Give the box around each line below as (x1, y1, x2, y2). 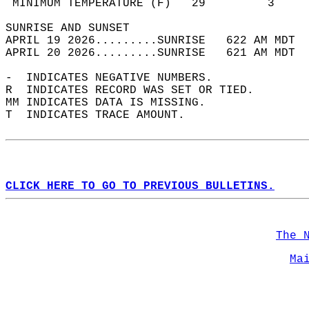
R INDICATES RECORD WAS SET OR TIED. (6, 84, 268, 97)
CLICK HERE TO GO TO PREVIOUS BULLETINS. (6, 180, 275, 192)
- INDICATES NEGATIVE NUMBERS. (6, 72, 226, 84)
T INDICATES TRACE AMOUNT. (6, 109, 199, 121)
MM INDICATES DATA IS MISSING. (6, 97, 219, 109)
